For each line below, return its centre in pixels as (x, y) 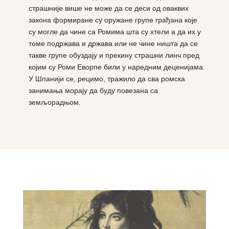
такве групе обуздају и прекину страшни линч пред (114, 55)
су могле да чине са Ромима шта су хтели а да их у (114, 32)
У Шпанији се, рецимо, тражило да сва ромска (107, 79)
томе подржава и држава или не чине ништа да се (113, 44)
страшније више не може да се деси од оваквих (108, 8)
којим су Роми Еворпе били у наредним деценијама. (117, 67)
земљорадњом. (54, 102)
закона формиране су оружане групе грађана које (113, 20)
